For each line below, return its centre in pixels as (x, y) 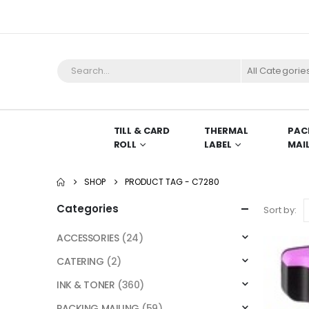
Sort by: (280, 210)
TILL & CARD (142, 130)
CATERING (80, 261)
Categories (88, 208)
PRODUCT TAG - (158, 181)
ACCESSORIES (88, 238)
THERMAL (226, 130)
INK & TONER (86, 285)
